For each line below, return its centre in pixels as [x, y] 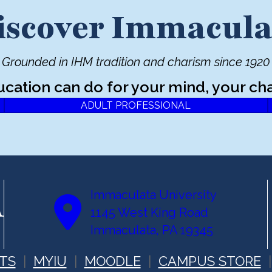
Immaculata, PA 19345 [152, 230]
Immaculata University [154, 195]
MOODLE [112, 261]
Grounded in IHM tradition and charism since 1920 [136, 62]
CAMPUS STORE [209, 261]
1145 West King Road [150, 212]
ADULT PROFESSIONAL [136, 106]
